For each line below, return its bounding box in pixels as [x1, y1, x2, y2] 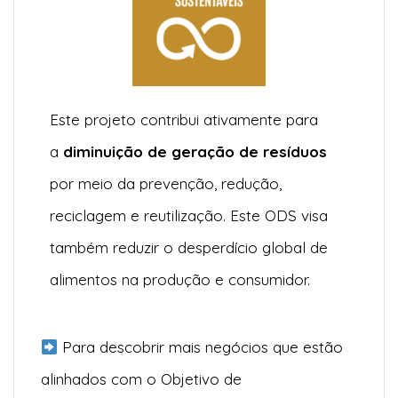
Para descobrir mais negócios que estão [58, 338, 344, 357]
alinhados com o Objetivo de [41, 370, 242, 389]
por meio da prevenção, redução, [50, 174, 282, 194]
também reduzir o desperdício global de [50, 238, 328, 258]
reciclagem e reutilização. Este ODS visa [50, 206, 328, 226]
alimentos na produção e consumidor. [50, 270, 310, 290]
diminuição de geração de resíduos [63, 142, 327, 162]
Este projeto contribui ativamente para [50, 110, 318, 130]
